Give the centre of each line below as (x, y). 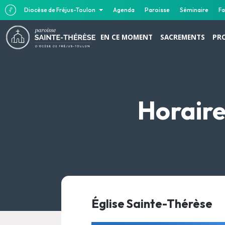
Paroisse (157, 10)
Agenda (124, 10)
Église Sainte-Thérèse (152, 204)
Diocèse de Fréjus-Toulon (60, 10)
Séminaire (194, 10)
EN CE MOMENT (127, 37)
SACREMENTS (183, 37)
